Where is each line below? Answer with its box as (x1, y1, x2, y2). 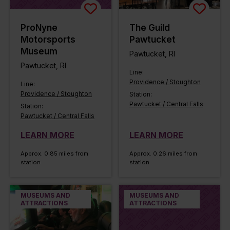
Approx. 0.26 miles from (129, 149, 197, 157)
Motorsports (21, 34, 75, 45)
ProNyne (21, 22, 57, 33)
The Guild (129, 22, 170, 33)
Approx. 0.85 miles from (21, 149, 88, 157)
